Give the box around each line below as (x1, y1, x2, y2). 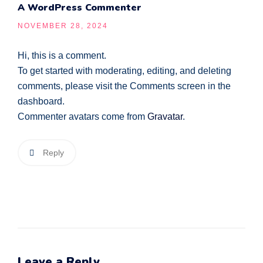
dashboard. (18, 96, 65, 106)
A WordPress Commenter (18, 1, 141, 14)
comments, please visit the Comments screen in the (18, 81, 231, 91)
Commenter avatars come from (18, 112, 147, 122)
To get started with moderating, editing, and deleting (18, 66, 231, 76)
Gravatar (147, 112, 183, 122)
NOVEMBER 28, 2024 (18, 22, 108, 30)
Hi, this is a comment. (18, 50, 106, 60)
